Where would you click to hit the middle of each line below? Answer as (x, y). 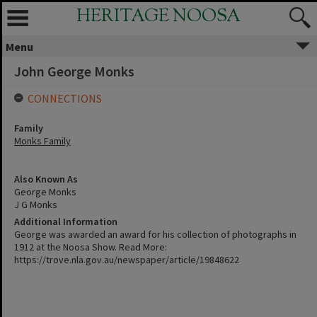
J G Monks (36, 204)
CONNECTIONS (65, 98)
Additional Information (66, 221)
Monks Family (42, 141)
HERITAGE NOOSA (158, 17)
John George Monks (74, 71)
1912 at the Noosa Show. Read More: (91, 247)
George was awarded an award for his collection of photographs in (155, 234)
